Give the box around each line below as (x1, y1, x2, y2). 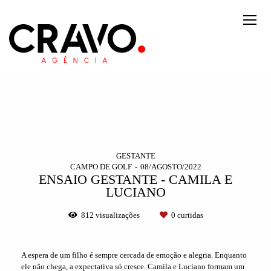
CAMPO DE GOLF (70, 162, 132, 172)
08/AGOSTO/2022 (140, 162, 201, 172)
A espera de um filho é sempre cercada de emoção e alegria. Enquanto (21, 250, 247, 260)
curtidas (175, 211, 203, 220)
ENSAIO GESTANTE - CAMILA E (39, 172, 232, 188)
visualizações (93, 211, 142, 220)
